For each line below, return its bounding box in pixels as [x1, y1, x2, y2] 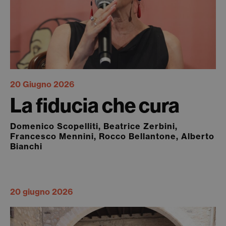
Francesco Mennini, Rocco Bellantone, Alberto [10, 131, 214, 141]
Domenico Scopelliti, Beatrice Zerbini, [10, 121, 178, 131]
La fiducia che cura [10, 92, 180, 118]
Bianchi [10, 141, 42, 151]
